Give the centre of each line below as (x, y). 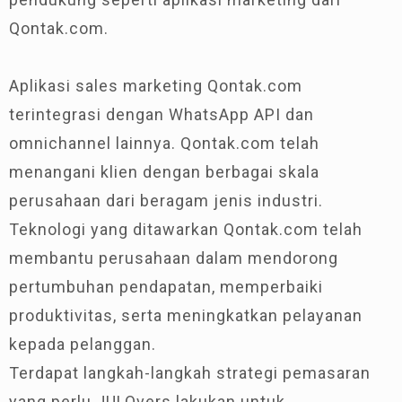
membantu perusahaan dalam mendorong (174, 258)
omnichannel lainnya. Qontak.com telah (164, 143)
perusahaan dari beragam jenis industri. (166, 200)
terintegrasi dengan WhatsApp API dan (162, 114)
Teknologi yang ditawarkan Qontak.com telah (186, 229)
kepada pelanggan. (83, 344)
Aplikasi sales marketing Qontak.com (156, 85)
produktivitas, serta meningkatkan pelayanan (186, 315)
